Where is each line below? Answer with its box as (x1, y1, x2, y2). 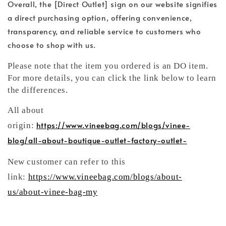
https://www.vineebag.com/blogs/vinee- (36, 119, 191, 130)
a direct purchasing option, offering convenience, (8, 12, 192, 23)
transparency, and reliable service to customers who (8, 25, 201, 36)
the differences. (8, 85, 68, 95)
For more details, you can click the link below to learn (8, 73, 217, 83)
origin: (8, 120, 36, 130)
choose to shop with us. (8, 39, 96, 50)
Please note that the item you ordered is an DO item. (8, 61, 208, 71)
